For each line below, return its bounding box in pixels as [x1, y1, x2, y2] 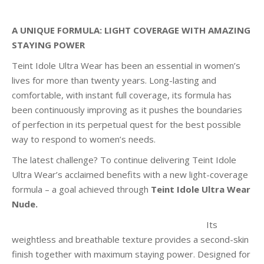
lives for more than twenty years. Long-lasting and [12, 74, 216, 86]
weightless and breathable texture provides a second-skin [12, 233, 249, 245]
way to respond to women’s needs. [12, 133, 156, 145]
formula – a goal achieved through [12, 183, 151, 195]
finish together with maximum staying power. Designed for [12, 248, 250, 260]
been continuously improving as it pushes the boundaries [12, 104, 242, 115]
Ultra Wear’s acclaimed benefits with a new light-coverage [12, 169, 248, 180]
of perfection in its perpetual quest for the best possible [12, 118, 241, 130]
